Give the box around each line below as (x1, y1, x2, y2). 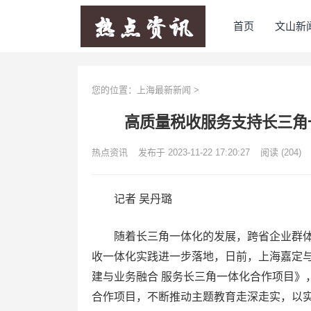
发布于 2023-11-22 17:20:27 (138, 147, 250, 158)
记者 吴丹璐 (92, 193, 172, 205)
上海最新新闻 (137, 85, 191, 95)
